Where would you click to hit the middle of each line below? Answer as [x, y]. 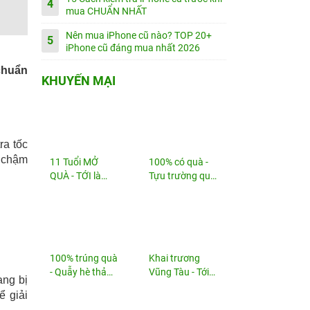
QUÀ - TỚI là [75, 176]
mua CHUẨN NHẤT [106, 11]
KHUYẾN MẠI [78, 81]
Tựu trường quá [183, 176]
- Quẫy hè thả [78, 272]
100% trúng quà [83, 258]
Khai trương [175, 258]
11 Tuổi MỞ [74, 162]
